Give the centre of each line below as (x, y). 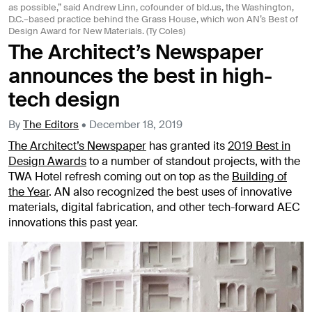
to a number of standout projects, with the (193, 162)
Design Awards (47, 162)
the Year (29, 192)
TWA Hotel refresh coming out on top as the (120, 177)
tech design (64, 100)
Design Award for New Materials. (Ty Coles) (97, 31)
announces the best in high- (140, 76)
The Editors (51, 125)
